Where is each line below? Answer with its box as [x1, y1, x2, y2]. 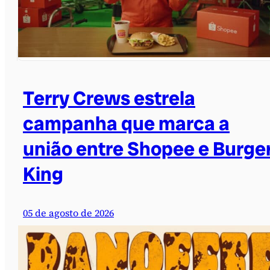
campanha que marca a [23, 111, 230, 137]
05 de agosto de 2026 [23, 206, 114, 220]
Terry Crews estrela [23, 86, 195, 111]
